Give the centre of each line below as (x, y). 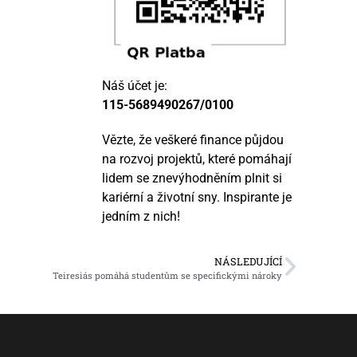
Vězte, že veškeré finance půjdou (193, 140)
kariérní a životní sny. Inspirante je (197, 198)
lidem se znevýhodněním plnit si (192, 178)
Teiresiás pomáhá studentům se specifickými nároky (167, 275)
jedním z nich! (141, 217)
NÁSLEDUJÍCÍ (248, 261)
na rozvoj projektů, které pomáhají (197, 159)
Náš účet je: (135, 86)
